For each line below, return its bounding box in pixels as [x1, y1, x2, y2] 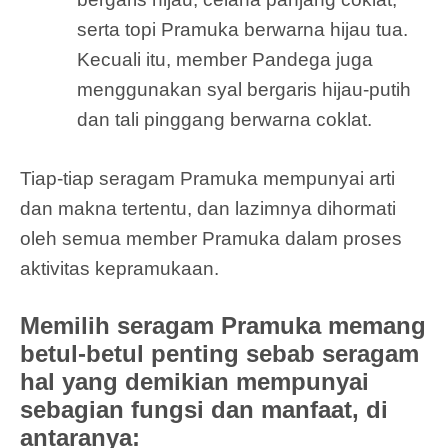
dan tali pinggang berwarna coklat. [77, 109, 372, 131]
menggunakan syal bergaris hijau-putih [77, 79, 411, 101]
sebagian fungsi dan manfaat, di [20, 396, 388, 424]
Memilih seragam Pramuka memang [20, 312, 426, 340]
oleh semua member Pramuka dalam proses [20, 227, 402, 249]
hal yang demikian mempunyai [20, 368, 369, 396]
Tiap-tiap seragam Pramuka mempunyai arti [20, 167, 395, 189]
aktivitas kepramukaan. [20, 257, 219, 279]
